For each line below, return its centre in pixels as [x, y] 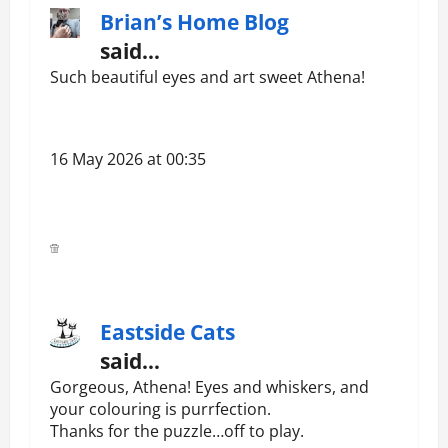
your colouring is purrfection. [160, 409]
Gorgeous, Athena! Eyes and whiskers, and [209, 387]
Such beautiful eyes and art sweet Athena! [207, 77]
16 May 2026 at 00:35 [128, 159]
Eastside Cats [167, 332]
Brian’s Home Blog [194, 22]
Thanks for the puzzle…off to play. [177, 431]
